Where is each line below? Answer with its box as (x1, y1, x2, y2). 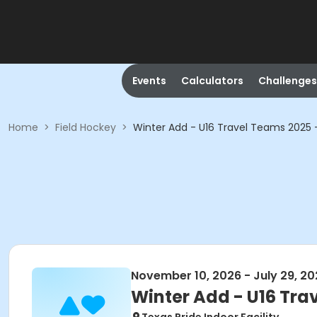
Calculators (180, 74, 243, 88)
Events (132, 74, 166, 88)
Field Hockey (55, 120, 116, 134)
